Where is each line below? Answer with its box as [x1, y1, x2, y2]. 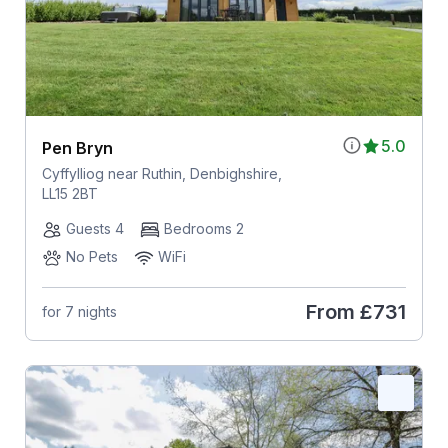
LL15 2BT [41, 184, 98, 202]
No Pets [65, 247, 118, 265]
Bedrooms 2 [163, 219, 244, 237]
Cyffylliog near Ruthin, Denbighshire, [41, 164, 282, 182]
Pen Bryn [41, 137, 113, 158]
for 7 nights [41, 303, 117, 320]
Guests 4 [65, 219, 124, 237]
